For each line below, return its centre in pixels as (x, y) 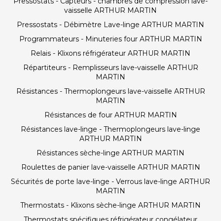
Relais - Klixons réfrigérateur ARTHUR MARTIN (110, 53)
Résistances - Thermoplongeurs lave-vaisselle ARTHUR (110, 91)
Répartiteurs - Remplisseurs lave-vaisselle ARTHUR (110, 68)
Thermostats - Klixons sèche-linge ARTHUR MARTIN (110, 205)
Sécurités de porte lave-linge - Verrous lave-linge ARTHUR (110, 182)
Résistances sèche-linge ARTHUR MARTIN (110, 153)
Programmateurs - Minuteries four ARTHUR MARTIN (110, 39)
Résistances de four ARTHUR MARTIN (110, 115)
